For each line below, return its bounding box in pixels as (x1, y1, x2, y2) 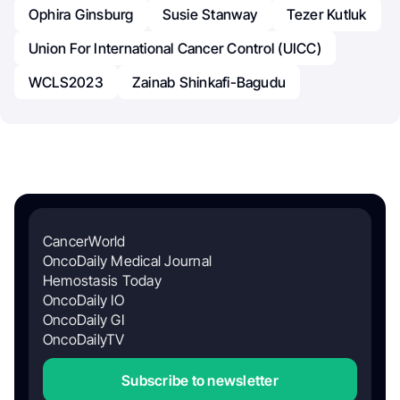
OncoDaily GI (43, 311, 124, 329)
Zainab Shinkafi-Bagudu (131, 73, 287, 92)
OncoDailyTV (43, 330, 125, 349)
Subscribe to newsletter (121, 371, 279, 390)
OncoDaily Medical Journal (43, 252, 212, 271)
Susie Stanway (162, 5, 258, 24)
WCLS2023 (29, 73, 104, 92)
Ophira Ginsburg (29, 5, 134, 24)
